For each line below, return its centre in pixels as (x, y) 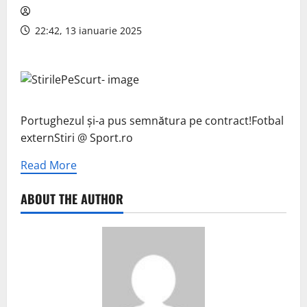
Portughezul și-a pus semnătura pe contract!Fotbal (152, 121)
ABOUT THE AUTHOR (72, 199)
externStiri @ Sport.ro (77, 138)
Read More (49, 165)
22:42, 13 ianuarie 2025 (87, 31)
